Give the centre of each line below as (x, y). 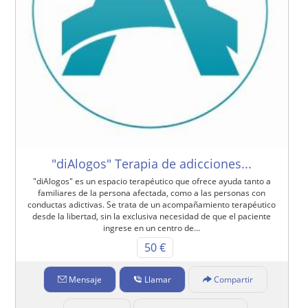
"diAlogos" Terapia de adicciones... (152, 163)
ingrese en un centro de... (152, 228)
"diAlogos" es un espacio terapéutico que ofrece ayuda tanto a (152, 181)
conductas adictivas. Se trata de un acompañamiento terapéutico (152, 204)
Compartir (233, 279)
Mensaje (85, 279)
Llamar (157, 279)
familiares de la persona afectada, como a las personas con (152, 192)
